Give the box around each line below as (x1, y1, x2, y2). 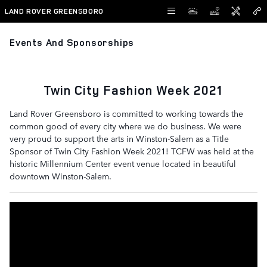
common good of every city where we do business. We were (10, 120, 241, 132)
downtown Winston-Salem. (10, 170, 111, 182)
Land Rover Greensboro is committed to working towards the (10, 107, 243, 119)
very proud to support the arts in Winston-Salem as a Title (10, 132, 229, 144)
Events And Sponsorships (10, 36, 135, 49)
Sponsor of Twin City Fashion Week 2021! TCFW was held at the (10, 145, 254, 157)
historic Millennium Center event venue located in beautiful (10, 157, 236, 169)
